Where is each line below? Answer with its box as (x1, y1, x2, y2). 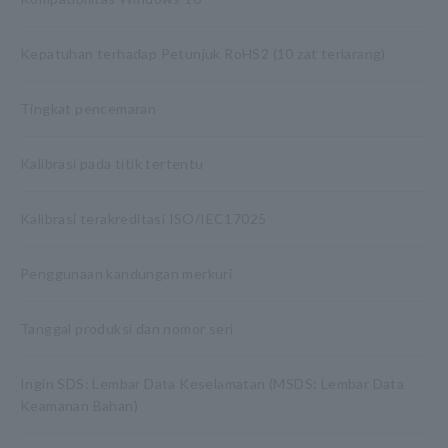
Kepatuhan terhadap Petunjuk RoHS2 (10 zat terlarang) (20, 45, 386, 62)
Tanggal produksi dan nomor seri (20, 320, 234, 337)
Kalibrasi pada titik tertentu (20, 155, 204, 172)
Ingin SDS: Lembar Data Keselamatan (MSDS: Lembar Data (20, 375, 405, 392)
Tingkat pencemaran (20, 100, 157, 117)
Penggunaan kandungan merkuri (20, 265, 233, 282)
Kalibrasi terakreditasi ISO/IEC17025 (20, 210, 267, 227)
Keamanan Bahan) (20, 397, 139, 414)
